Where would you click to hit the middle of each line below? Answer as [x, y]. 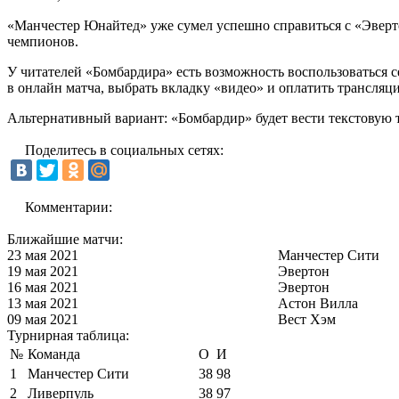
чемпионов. [43, 41]
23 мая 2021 [43, 255]
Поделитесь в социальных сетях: [124, 150]
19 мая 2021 [43, 271]
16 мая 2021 [43, 287]
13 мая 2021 [43, 303]
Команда [54, 354]
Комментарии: [69, 207]
